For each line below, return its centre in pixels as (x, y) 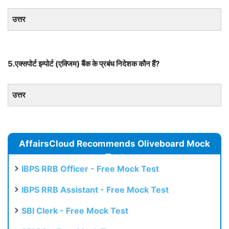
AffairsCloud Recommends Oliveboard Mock (114, 144)
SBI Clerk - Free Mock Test (75, 211)
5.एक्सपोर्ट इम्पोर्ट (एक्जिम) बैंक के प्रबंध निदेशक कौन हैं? (84, 64)
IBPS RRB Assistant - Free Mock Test (95, 190)
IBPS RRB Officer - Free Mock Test (90, 169)
